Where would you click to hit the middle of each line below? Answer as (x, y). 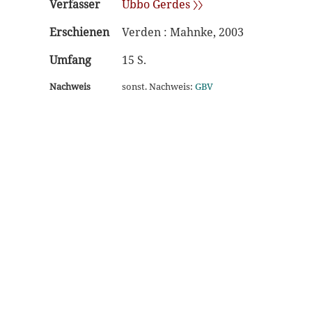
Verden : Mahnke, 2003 (183, 32)
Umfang (70, 60)
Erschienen (79, 32)
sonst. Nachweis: (158, 86)
